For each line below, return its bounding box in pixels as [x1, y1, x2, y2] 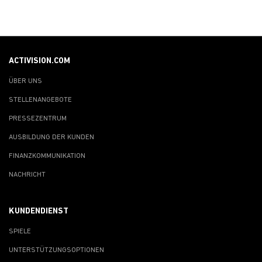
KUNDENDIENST [9, 206, 68, 216]
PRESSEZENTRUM [9, 115, 67, 122]
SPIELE [9, 227, 31, 235]
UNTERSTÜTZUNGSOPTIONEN [9, 246, 104, 254]
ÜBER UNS [9, 77, 42, 85]
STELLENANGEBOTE [9, 96, 72, 104]
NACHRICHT [9, 171, 46, 178]
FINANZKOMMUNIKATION [9, 152, 85, 160]
